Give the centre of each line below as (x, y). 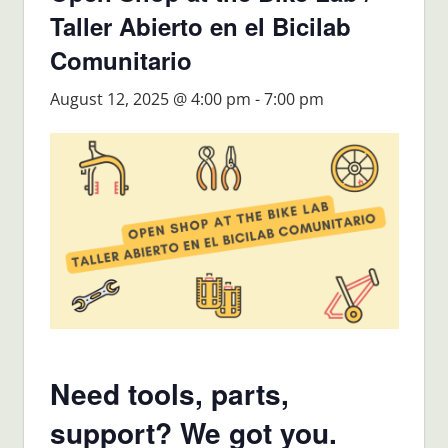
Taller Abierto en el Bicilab (200, 26)
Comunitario (120, 60)
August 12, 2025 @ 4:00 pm (150, 99)
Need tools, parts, (169, 394)
